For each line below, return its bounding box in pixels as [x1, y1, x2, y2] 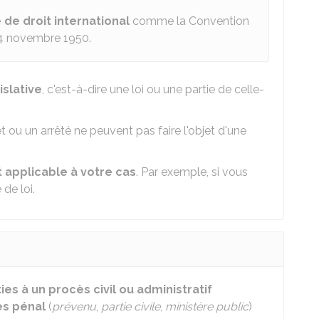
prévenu [52, 300, 96, 313]
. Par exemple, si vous [136, 165, 248, 179]
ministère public [165, 300, 249, 313]
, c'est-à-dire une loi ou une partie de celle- [42, 83, 264, 96]
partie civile [101, 300, 160, 313]
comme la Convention [130, 14, 249, 28]
